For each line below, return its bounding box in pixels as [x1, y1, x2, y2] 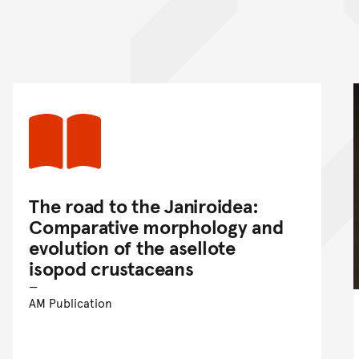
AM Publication [29, 294, 112, 312]
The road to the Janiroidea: [29, 192, 259, 220]
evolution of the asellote [29, 234, 236, 261]
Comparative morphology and [29, 213, 284, 240]
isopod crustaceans [29, 255, 194, 282]
